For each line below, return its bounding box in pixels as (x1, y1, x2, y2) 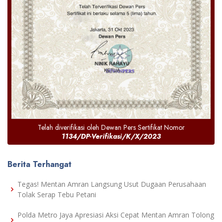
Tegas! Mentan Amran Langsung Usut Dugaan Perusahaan (17, 179, 206, 189)
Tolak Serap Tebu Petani (17, 190, 96, 200)
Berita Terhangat (7, 159, 71, 170)
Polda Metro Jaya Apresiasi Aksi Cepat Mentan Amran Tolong (17, 210, 214, 220)
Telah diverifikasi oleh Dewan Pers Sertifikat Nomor (37, 122, 185, 133)
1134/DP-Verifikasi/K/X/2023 (61, 131, 161, 142)
